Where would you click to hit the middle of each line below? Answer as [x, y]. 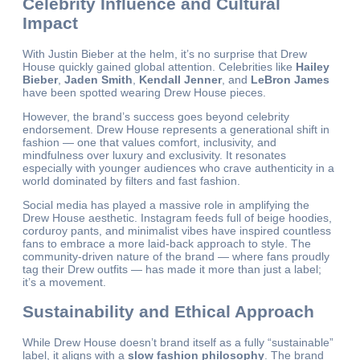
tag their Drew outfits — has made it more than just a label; [172, 269]
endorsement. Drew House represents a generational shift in [176, 129]
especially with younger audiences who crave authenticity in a [178, 168]
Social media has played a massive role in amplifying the [166, 205]
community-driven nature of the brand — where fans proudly [176, 256]
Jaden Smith [98, 79]
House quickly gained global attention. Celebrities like [159, 66]
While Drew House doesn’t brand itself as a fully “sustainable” [178, 342]
